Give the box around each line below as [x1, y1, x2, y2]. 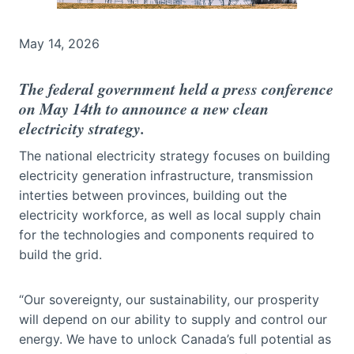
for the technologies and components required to [19, 226, 314, 243]
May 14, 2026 [19, 35, 100, 51]
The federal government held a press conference [19, 77, 333, 100]
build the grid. [19, 246, 102, 262]
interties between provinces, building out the [19, 186, 287, 203]
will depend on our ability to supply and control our [19, 311, 327, 327]
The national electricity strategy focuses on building [19, 147, 330, 164]
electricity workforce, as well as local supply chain [19, 206, 321, 223]
